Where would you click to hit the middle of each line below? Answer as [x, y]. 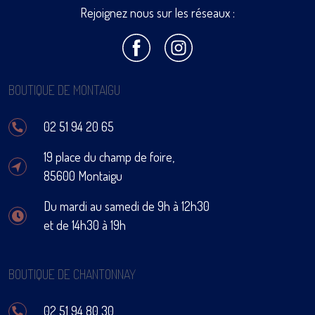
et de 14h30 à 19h [85, 225]
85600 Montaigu [83, 176]
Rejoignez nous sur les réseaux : [157, 13]
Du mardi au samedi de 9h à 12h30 [127, 206]
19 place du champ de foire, [109, 157]
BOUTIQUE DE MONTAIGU [64, 90]
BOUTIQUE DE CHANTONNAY [72, 274]
